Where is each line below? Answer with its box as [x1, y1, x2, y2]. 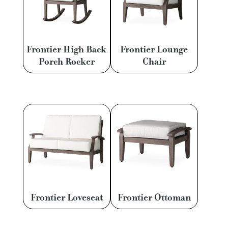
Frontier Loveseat [30, 191, 103, 204]
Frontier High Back [26, 43, 107, 55]
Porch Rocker [38, 55, 95, 68]
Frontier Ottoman [117, 191, 191, 204]
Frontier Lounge [120, 43, 188, 55]
